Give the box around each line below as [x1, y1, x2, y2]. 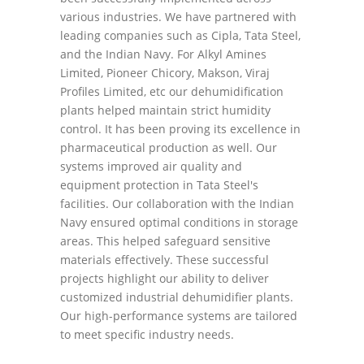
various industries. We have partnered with [60, 9, 297, 24]
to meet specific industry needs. [60, 327, 234, 342]
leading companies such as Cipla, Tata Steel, [60, 28, 301, 43]
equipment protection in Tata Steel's [60, 177, 258, 193]
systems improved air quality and [60, 158, 242, 174]
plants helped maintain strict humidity [60, 102, 271, 118]
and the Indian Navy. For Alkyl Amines [60, 46, 266, 62]
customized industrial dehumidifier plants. [60, 289, 293, 305]
